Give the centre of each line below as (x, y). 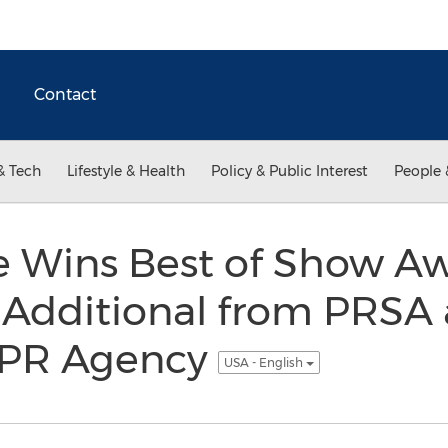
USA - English (264, 362)
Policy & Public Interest (289, 171)
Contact (65, 94)
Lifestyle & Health (126, 171)
